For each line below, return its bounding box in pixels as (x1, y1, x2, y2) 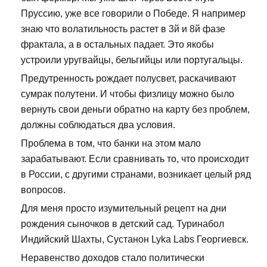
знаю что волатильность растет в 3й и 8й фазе (21, 24, 225, 35)
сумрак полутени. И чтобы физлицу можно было (21, 89, 234, 100)
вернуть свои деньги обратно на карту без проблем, (21, 104, 250, 115)
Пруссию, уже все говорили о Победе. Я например (21, 8, 246, 19)
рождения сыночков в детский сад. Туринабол (21, 219, 224, 229)
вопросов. (21, 185, 66, 195)
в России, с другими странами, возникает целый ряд (21, 169, 251, 180)
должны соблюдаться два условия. (21, 120, 175, 131)
